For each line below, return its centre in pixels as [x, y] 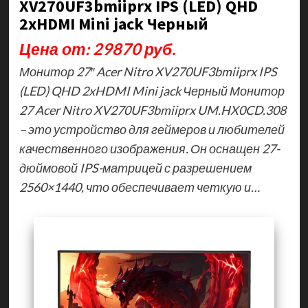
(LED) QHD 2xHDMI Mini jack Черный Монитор [152, 91]
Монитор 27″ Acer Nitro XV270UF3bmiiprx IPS [148, 71]
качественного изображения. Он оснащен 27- [149, 148]
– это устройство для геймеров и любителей [152, 129]
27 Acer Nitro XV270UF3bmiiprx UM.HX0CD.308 [152, 110]
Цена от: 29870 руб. [97, 49]
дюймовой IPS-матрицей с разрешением [135, 168]
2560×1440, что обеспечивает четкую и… [139, 187]
